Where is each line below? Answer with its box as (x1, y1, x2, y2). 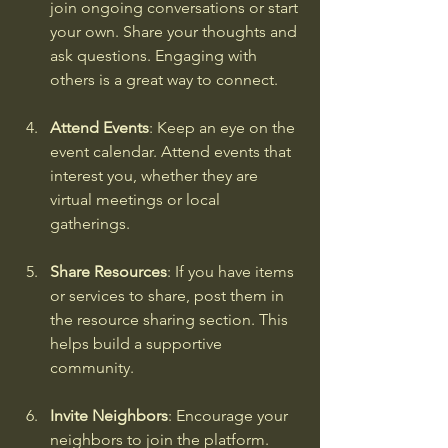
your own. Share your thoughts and (50, 22, 301, 41)
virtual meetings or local (50, 190, 224, 209)
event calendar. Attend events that (50, 142, 295, 161)
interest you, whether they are (50, 166, 262, 185)
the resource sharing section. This (50, 310, 292, 329)
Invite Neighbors (50, 406, 168, 425)
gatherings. (50, 214, 130, 233)
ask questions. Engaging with (50, 46, 261, 65)
